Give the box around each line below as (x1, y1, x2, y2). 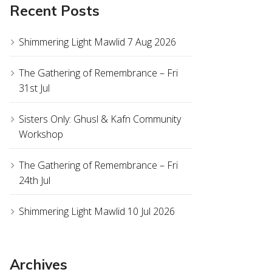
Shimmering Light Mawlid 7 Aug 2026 (19, 35, 176, 49)
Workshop (19, 127, 63, 141)
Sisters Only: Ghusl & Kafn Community (19, 112, 181, 126)
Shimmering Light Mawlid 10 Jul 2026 (19, 205, 175, 219)
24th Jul (19, 174, 50, 188)
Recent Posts (10, 2, 100, 20)
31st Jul (19, 81, 50, 95)
